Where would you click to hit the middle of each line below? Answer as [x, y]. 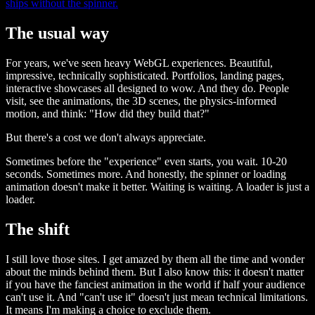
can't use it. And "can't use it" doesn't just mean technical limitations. [157, 297]
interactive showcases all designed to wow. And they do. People [147, 89]
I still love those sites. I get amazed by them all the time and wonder [155, 259]
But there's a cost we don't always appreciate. [106, 138]
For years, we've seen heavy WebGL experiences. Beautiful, [139, 63]
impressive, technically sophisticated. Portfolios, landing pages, [145, 76]
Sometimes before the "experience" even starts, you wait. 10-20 [146, 162]
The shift [38, 229]
